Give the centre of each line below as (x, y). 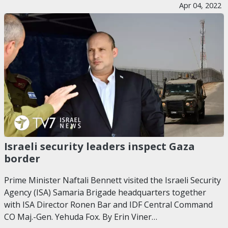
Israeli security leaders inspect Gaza (99, 146)
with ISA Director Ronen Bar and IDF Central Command (108, 204)
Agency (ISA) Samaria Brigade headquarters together (105, 192)
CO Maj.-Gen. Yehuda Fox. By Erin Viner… (81, 217)
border (22, 158)
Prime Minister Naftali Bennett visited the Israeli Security (112, 180)
